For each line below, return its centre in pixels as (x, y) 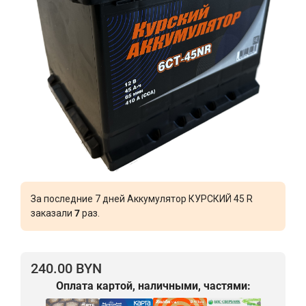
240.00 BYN (66, 269)
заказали (53, 213)
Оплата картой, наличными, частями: (153, 286)
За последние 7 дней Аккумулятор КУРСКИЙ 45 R (142, 199)
